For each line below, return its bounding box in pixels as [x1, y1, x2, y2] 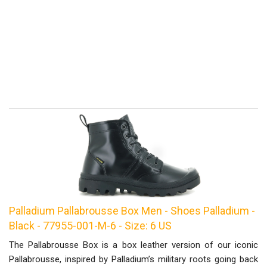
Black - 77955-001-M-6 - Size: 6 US [9, 219, 172, 232]
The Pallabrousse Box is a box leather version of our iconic [9, 240, 258, 250]
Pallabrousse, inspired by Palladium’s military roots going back [9, 254, 258, 265]
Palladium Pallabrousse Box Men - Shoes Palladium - [9, 204, 255, 217]
